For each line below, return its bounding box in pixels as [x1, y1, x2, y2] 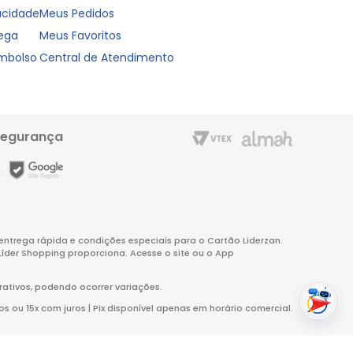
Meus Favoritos [39, 28, 122, 43]
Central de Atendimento [39, 50, 175, 65]
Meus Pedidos [39, 6, 115, 21]
